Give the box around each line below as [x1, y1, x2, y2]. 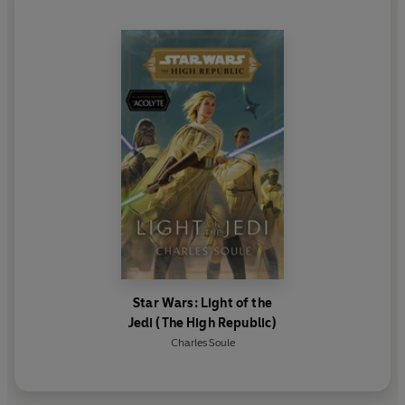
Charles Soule [170, 335, 235, 349]
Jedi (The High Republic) [127, 315, 278, 331]
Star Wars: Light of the [133, 295, 272, 311]
